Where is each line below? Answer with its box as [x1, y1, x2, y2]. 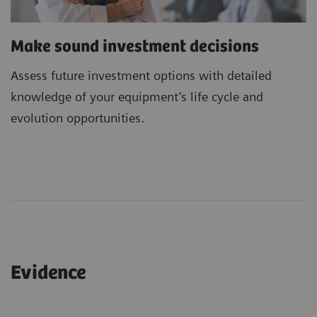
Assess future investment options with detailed [11, 68, 272, 83]
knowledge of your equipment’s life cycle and [11, 89, 263, 105]
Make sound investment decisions [11, 38, 259, 57]
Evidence [11, 262, 86, 285]
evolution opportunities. [11, 110, 144, 126]
